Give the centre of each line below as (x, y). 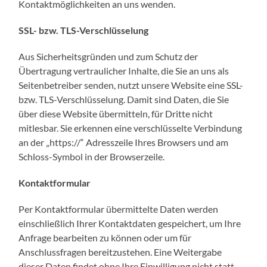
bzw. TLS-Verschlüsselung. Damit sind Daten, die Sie (124, 99)
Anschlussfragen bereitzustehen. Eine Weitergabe (120, 252)
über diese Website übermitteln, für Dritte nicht (116, 113)
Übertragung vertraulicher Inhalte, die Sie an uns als (124, 70)
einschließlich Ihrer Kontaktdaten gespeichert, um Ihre (130, 223)
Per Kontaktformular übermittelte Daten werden (119, 209)
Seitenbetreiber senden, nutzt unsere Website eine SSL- (131, 85)
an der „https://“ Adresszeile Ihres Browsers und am (124, 142)
